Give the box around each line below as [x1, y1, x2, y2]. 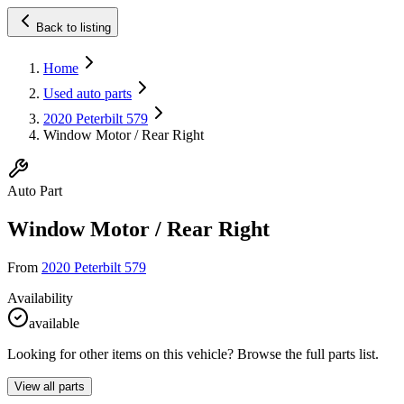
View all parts [14, 379, 85, 393]
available [29, 315, 79, 331]
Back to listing [36, 21, 111, 34]
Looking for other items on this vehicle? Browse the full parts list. [7, 345, 379, 362]
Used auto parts [43, 86, 132, 101]
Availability [7, 289, 73, 306]
